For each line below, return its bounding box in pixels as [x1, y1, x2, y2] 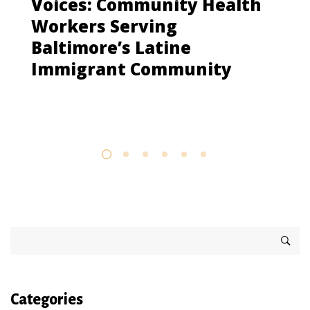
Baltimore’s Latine [31, 35, 191, 59]
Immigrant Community [31, 57, 232, 80]
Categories [10, 291, 83, 308]
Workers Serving [31, 14, 177, 37]
